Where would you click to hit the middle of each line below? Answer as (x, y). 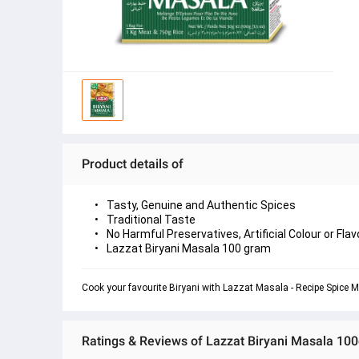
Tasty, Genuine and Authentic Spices (201, 205)
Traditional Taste (151, 220)
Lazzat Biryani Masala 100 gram (189, 248)
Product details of (133, 164)
